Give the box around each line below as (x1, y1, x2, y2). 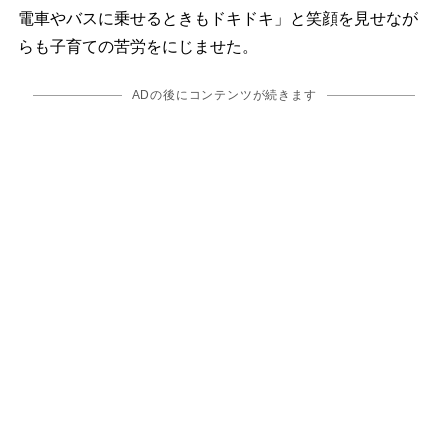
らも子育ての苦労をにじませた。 (17, 38, 258, 56)
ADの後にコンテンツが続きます (131, 88, 317, 103)
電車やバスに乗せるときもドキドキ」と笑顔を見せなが (17, 10, 418, 28)
